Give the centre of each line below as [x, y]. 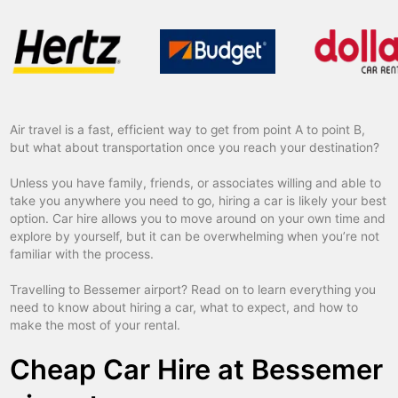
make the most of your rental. [96, 326]
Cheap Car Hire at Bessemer [197, 370]
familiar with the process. [82, 255]
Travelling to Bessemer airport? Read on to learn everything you [193, 290]
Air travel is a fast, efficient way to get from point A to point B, [188, 130]
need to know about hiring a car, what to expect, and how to [184, 308]
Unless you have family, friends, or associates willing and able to [196, 183]
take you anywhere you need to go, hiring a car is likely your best [199, 201]
